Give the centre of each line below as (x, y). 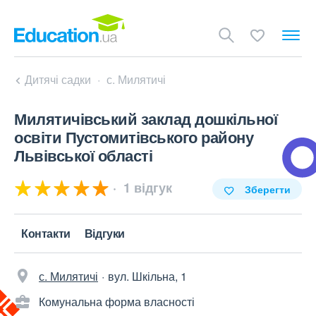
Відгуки (105, 233)
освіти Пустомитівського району (134, 137)
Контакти (46, 233)
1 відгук (146, 188)
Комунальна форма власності (117, 302)
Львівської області (83, 155)
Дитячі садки (58, 79)
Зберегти (268, 189)
